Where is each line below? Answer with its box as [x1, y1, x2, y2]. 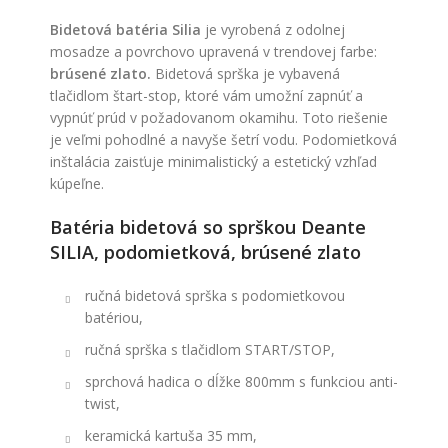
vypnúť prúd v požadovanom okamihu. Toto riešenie [50, 108, 388, 127]
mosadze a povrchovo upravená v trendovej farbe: [50, 42, 377, 61]
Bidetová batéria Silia [50, 20, 205, 39]
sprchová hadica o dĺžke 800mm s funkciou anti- [85, 372, 398, 391]
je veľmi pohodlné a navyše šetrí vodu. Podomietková [50, 130, 397, 149]
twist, [85, 394, 120, 413]
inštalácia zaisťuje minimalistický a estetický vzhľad [50, 152, 377, 171]
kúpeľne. [50, 174, 104, 193]
